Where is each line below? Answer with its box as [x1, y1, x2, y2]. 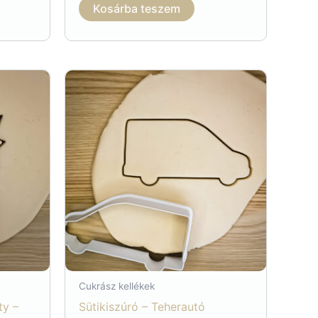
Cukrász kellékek [79, 280, 155, 292]
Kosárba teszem [93, 1, 181, 16]
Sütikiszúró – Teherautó [79, 299, 206, 314]
